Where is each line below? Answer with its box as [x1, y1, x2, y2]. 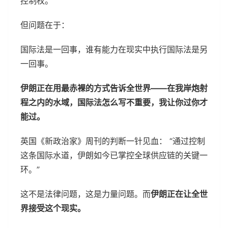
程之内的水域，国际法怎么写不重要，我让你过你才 [20, 97, 208, 107]
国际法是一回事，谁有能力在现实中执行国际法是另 [20, 44, 208, 54]
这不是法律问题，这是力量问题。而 [20, 188, 151, 199]
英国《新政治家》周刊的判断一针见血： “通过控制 [20, 135, 205, 146]
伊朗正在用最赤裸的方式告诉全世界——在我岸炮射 [20, 82, 208, 93]
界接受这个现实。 [20, 203, 85, 213]
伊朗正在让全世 [151, 188, 208, 199]
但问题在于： [20, 19, 69, 30]
